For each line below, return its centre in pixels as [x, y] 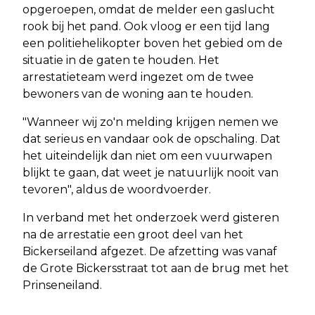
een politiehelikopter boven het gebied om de [153, 43]
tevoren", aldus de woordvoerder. [117, 189]
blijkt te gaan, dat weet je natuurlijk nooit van [150, 172]
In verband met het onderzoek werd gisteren [151, 217]
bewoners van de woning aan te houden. [138, 94]
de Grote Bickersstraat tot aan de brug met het [156, 268]
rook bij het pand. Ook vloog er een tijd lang [146, 26]
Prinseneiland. [62, 285]
